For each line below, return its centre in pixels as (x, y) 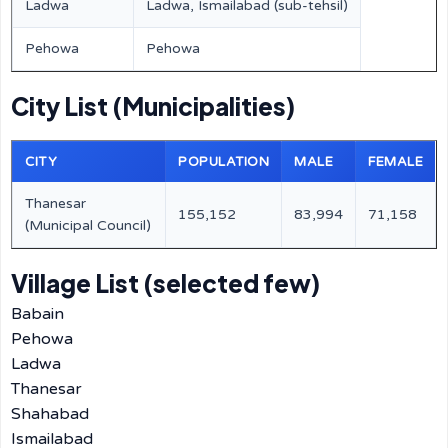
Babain (37, 314)
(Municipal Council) (88, 225)
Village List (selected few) (165, 283)
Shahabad (50, 414)
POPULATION (223, 162)
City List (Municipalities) (153, 106)
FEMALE (395, 162)
